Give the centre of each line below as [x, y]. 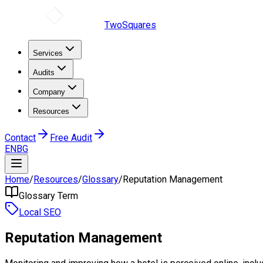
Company [49, 92]
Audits [44, 73]
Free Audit [71, 138]
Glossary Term [48, 196]
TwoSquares [130, 25]
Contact [20, 138]
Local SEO [40, 212]
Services [48, 53]
